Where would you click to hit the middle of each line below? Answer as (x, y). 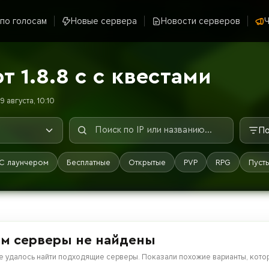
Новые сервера (104, 21)
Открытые (147, 162)
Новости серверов (201, 21)
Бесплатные (89, 162)
